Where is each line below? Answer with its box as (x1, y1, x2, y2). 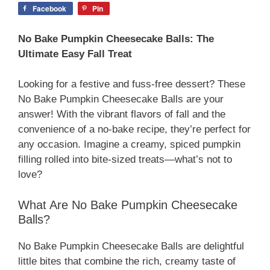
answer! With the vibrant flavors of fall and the (18, 108, 225, 121)
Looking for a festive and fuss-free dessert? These (18, 78, 245, 90)
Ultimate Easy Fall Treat (18, 48, 132, 60)
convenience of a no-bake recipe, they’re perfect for (18, 124, 251, 136)
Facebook (33, 2, 66, 14)
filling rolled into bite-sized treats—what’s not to (18, 154, 232, 166)
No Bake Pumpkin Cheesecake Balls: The (18, 33, 214, 45)
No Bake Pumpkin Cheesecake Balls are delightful (18, 240, 244, 252)
